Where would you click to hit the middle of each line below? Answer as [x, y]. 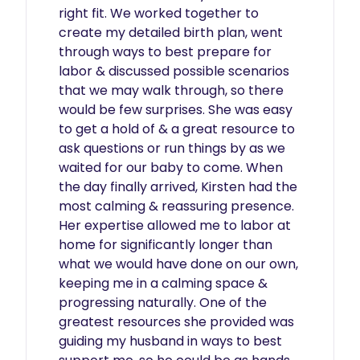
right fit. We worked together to [159, 13]
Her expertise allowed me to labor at [175, 225]
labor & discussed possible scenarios [174, 71]
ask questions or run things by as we [172, 148]
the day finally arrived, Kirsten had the [178, 187]
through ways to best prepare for [165, 52]
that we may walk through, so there [171, 90]
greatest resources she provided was [176, 322]
